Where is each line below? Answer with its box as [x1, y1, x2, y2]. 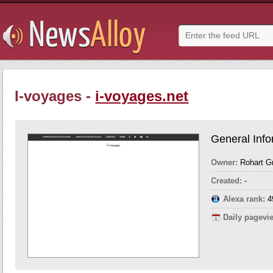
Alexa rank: [223, 194, 266, 204]
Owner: [211, 158, 238, 167]
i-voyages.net [95, 88, 189, 104]
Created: [211, 176, 243, 185]
